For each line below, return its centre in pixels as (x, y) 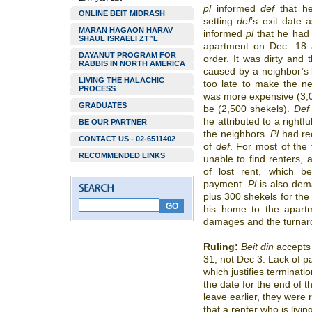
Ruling (219, 247)
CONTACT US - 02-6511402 (127, 139)
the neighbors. (237, 134)
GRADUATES (103, 105)
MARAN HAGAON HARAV (126, 30)
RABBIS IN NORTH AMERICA (132, 63)
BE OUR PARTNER (113, 122)
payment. (226, 184)
